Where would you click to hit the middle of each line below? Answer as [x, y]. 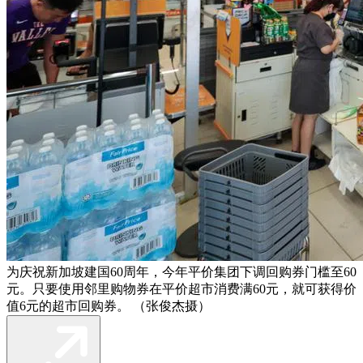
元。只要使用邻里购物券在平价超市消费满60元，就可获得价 [181, 288]
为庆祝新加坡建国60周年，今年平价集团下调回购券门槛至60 [181, 271]
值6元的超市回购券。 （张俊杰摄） [109, 305]
